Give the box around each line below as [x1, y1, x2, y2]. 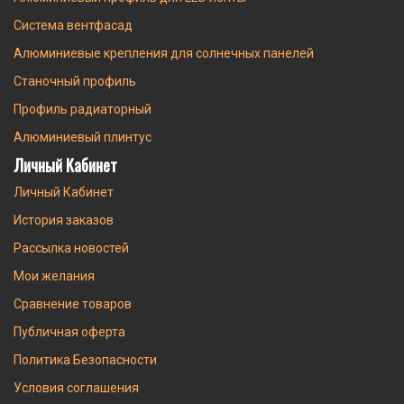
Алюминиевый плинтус [14, 129, 151, 144]
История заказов [14, 212, 114, 227]
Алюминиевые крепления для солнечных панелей [14, 45, 314, 60]
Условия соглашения [14, 380, 139, 395]
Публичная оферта [14, 324, 125, 339]
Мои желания [14, 268, 95, 283]
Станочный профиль [14, 73, 136, 88]
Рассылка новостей [14, 240, 129, 255]
